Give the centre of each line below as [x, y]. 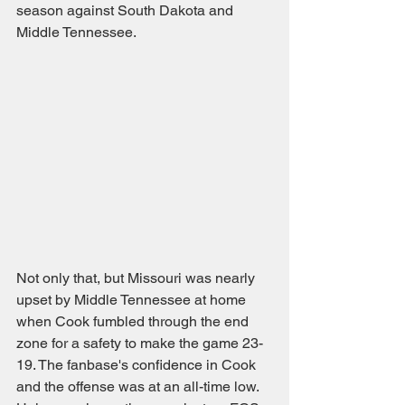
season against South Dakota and [127, 10]
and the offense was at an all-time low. [139, 386]
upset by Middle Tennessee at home [133, 300]
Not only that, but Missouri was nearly [137, 278]
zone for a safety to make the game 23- [140, 343]
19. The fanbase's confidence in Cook [138, 365]
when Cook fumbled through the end [134, 321]
